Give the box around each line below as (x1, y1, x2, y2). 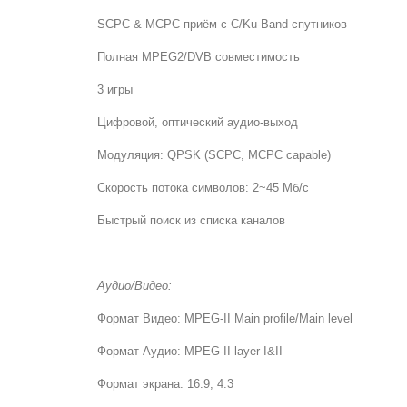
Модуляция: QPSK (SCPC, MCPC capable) (97, 148, 331, 162)
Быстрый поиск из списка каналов (97, 213, 285, 227)
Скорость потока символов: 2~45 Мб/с (97, 181, 309, 194)
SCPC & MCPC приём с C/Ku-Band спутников (97, 17, 347, 31)
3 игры (97, 83, 133, 96)
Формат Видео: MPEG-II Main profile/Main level (97, 312, 352, 325)
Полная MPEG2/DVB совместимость (97, 50, 300, 64)
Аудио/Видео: (97, 279, 172, 293)
